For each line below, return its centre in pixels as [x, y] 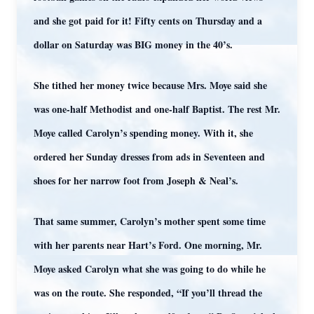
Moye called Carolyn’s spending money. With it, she [143, 133]
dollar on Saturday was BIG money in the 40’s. [133, 45]
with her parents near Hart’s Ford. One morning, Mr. [148, 245]
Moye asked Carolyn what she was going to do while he [150, 269]
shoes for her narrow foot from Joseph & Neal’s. [136, 180]
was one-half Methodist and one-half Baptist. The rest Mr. [157, 109]
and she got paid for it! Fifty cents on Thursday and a [148, 21]
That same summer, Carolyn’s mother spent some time [150, 221]
